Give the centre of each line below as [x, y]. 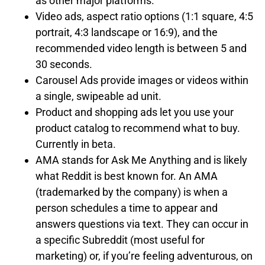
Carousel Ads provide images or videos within [142, 80]
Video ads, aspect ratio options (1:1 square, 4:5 [144, 16]
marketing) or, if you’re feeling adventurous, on [144, 256]
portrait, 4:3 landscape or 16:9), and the [127, 32]
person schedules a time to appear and [127, 208]
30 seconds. [64, 64]
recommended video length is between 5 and [141, 48]
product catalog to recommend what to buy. [138, 128]
